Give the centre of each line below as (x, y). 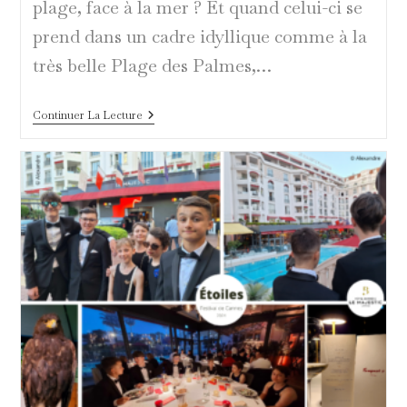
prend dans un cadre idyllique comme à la (199, 36)
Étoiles (160, 188)
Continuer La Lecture (87, 115)
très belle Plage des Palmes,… (152, 65)
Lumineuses (175, 202)
